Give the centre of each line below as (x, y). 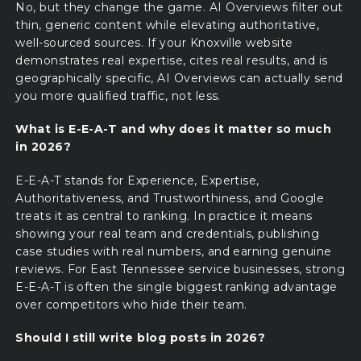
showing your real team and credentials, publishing (168, 233)
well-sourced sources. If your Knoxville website (154, 43)
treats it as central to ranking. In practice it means (164, 216)
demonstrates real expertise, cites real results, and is (172, 61)
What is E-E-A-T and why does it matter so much (174, 129)
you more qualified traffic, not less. (118, 96)
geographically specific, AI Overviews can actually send (179, 79)
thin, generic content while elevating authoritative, (168, 25)
